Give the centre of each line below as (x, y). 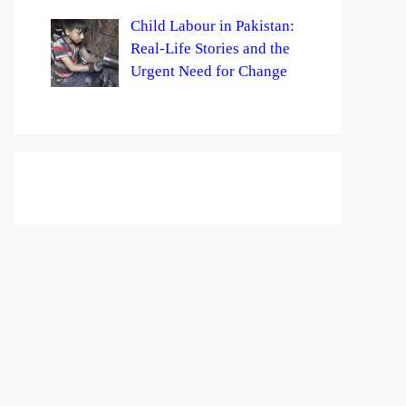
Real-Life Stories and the (210, 48)
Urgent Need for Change (208, 71)
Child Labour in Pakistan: (212, 25)
